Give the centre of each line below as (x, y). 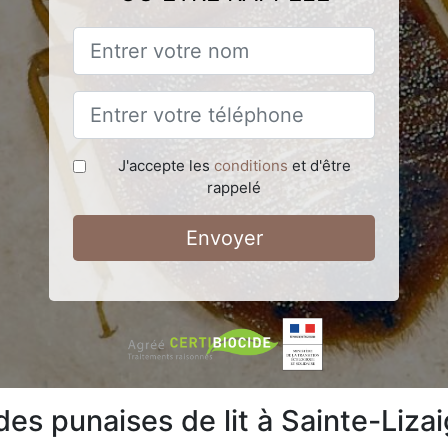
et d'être (319, 165)
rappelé (234, 187)
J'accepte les (165, 165)
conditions (250, 165)
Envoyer (224, 237)
